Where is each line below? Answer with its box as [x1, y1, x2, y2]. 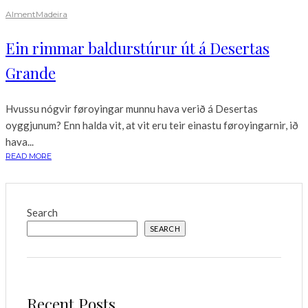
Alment [5, 9, 36, 20]
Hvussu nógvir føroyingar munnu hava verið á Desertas [5, 102, 258, 115]
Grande [5, 63, 56, 84]
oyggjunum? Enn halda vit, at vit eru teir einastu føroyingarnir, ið [5, 119, 298, 132]
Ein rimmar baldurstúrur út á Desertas [5, 38, 269, 59]
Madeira [36, 9, 67, 20]
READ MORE [5, 151, 52, 162]
